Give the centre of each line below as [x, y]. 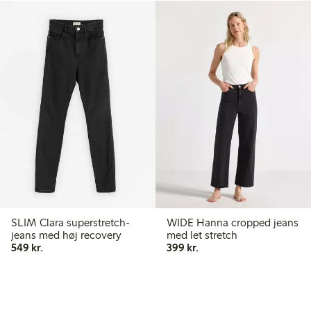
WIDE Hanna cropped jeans [233, 222]
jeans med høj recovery [66, 235]
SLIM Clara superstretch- [70, 222]
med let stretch [202, 235]
